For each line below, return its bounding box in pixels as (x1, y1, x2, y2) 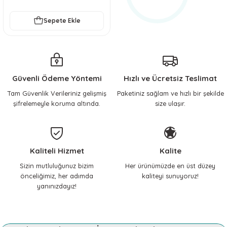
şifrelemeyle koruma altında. (13, 99, 100, 107)
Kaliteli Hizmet (29, 145, 84, 156)
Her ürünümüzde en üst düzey (125, 161, 215, 170)
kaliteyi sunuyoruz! (142, 171, 199, 180)
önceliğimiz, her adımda (20, 171, 93, 180)
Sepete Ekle (43, 17, 81, 25)
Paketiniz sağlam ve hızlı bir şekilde (117, 89, 224, 97)
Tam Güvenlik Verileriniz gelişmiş (7, 89, 106, 97)
